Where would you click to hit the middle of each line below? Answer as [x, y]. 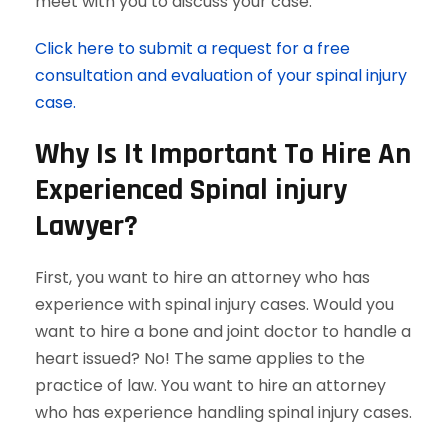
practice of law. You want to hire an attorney [210, 385]
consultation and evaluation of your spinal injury [221, 75]
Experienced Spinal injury [191, 190]
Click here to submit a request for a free [192, 48]
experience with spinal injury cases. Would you [214, 304]
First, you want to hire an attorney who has [202, 277]
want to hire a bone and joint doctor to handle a [223, 331]
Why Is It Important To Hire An [223, 154]
